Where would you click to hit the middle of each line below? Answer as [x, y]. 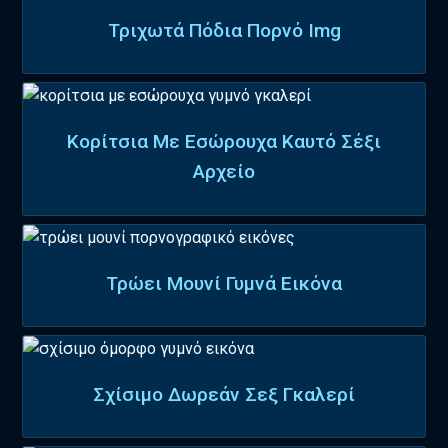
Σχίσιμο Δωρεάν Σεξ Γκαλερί [224, 395]
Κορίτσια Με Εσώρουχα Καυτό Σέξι [224, 142]
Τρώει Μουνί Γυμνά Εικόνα [224, 283]
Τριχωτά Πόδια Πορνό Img [224, 30]
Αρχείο [224, 172]
